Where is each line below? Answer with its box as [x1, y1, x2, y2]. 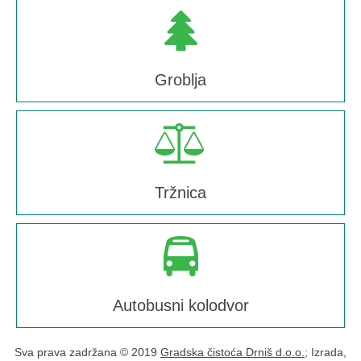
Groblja [155, 71, 206, 89]
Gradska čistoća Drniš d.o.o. [160, 346, 305, 359]
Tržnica [155, 184, 206, 201]
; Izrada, [305, 346, 346, 359]
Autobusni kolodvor [112, 297, 249, 314]
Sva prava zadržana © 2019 [15, 346, 160, 359]
